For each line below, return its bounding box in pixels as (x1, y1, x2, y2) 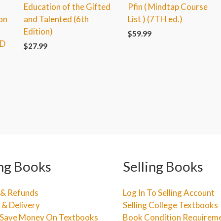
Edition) (23, 26, 53, 37)
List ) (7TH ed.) (128, 13, 183, 24)
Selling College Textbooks (123, 199, 218, 210)
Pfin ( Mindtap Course (128, 1, 208, 12)
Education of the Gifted (23, 1, 110, 12)
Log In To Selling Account (123, 187, 215, 198)
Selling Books (123, 158, 203, 175)
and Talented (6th (23, 13, 89, 24)
